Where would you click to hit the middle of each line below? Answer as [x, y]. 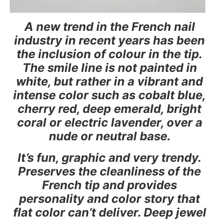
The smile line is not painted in [109, 67]
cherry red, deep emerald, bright [109, 109]
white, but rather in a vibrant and [109, 81]
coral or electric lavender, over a [109, 122]
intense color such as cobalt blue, [109, 95]
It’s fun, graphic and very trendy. [109, 157]
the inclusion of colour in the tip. [109, 54]
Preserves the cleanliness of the [109, 171]
